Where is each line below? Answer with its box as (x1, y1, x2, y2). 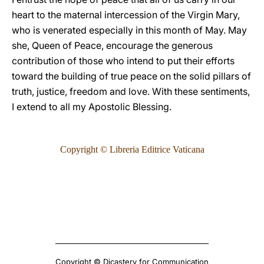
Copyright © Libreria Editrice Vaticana (60, 144, 204, 154)
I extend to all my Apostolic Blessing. (12, 101, 171, 113)
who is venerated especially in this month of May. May (12, 24, 247, 36)
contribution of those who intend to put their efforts (12, 55, 235, 67)
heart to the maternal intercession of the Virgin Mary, (12, 9, 240, 21)
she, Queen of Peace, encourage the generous (12, 39, 213, 51)
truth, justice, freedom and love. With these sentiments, (12, 85, 250, 97)
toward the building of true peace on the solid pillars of (12, 70, 251, 82)
